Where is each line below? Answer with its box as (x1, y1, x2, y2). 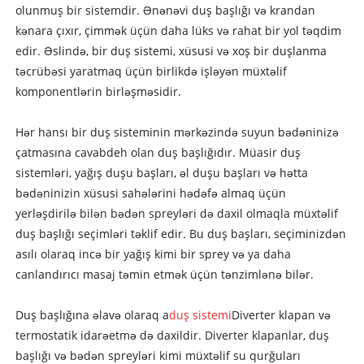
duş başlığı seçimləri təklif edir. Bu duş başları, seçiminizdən (15, 226, 346, 242)
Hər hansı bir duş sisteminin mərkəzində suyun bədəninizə (15, 124, 339, 141)
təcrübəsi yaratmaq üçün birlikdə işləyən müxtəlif (15, 63, 287, 80)
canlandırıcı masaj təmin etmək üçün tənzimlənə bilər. (15, 266, 314, 283)
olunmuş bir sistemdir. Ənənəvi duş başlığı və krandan (15, 2, 315, 19)
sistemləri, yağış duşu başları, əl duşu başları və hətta (15, 165, 308, 181)
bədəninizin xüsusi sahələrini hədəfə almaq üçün (15, 185, 286, 201)
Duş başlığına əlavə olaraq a (15, 307, 169, 323)
